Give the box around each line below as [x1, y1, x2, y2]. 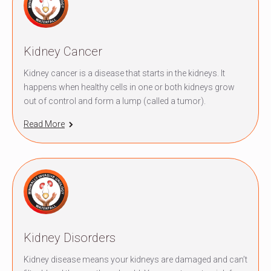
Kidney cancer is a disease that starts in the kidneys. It [24, 68, 225, 78]
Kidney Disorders [24, 230, 116, 245]
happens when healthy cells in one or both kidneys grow [24, 82, 235, 92]
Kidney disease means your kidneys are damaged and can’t [24, 254, 247, 264]
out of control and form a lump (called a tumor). [24, 96, 206, 106]
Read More [24, 119, 65, 129]
